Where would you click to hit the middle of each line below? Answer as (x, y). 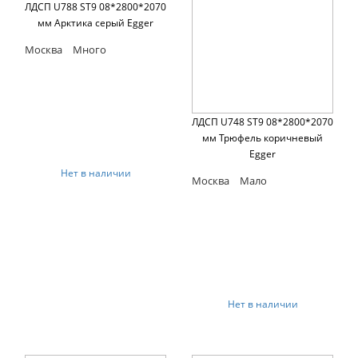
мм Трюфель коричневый (263, 138)
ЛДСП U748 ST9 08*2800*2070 (263, 122)
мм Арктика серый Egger (95, 23)
